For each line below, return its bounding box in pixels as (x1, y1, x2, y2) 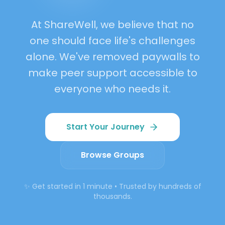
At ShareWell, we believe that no (31, 17, 194, 32)
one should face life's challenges (30, 33, 195, 48)
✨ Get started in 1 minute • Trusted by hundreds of (24, 181, 201, 191)
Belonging (67, 7, 158, 33)
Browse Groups (81, 149, 144, 161)
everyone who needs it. (54, 81, 171, 96)
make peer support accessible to (28, 65, 197, 80)
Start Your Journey (66, 121, 145, 133)
